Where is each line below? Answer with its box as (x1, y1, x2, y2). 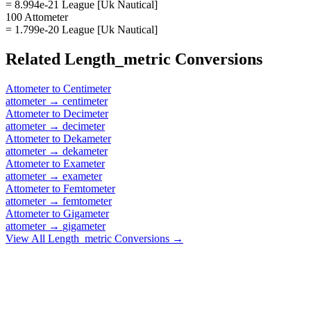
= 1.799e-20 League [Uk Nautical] (6, 23, 158, 35)
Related (6, 49, 65, 68)
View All (6, 232, 48, 244)
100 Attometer (6, 10, 68, 23)
